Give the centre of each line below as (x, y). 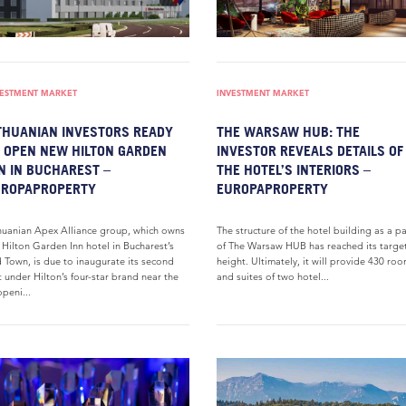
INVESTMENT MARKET (263, 93)
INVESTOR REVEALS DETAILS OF (310, 150)
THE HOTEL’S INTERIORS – (294, 169)
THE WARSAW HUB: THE (288, 131)
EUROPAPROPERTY (272, 188)
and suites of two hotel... (273, 276)
